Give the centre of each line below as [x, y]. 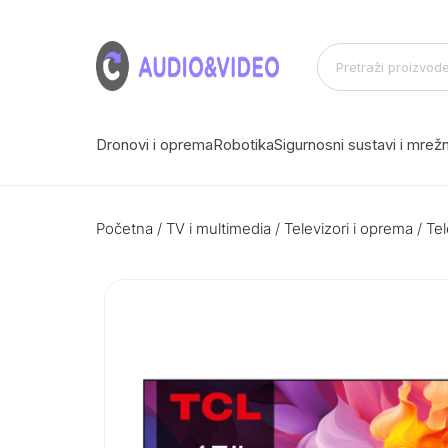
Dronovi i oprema [154, 144]
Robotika [243, 144]
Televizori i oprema [348, 228]
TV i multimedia [218, 228]
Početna [124, 228]
